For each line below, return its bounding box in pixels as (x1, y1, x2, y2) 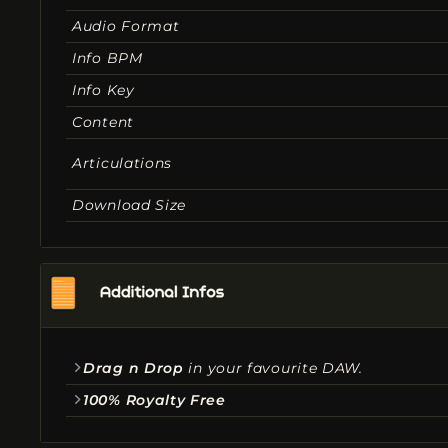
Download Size (72, 195, 187, 214)
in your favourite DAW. (183, 358, 363, 377)
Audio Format (72, 16, 180, 35)
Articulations (72, 153, 173, 172)
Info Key (72, 80, 135, 99)
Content (72, 112, 134, 131)
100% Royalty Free (83, 390, 226, 409)
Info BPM (72, 48, 143, 67)
